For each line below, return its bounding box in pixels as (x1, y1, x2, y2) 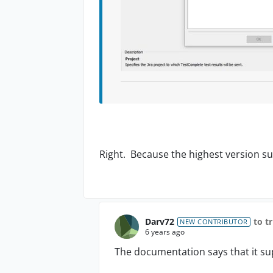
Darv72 (145, 216, 174, 227)
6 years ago (145, 227, 185, 237)
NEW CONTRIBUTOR (180, 216, 248, 226)
